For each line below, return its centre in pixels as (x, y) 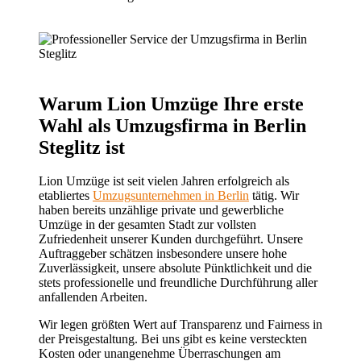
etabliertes (66, 196)
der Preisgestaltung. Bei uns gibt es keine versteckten (173, 339)
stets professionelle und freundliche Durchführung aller (178, 283)
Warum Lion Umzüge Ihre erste (171, 104)
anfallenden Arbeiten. (93, 297)
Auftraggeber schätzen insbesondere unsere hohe (163, 254)
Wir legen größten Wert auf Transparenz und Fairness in (180, 325)
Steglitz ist (82, 147)
